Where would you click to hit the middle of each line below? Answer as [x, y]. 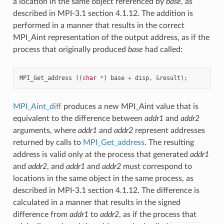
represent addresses [169, 130]
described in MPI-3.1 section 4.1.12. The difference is [106, 190]
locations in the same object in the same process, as [103, 178]
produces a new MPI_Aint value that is [130, 106]
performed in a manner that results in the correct [98, 25]
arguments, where [45, 130]
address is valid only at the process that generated [101, 154]
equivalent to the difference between [78, 118]
